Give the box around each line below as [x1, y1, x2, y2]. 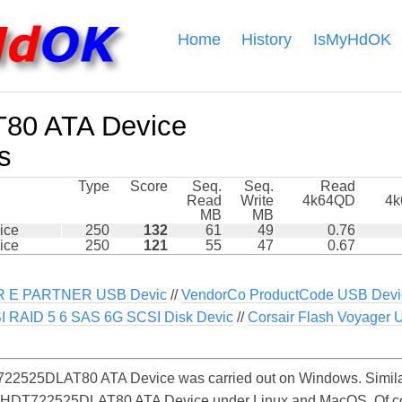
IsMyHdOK [313, 31, 391, 49]
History [241, 31, 293, 49]
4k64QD [302, 193, 355, 209]
